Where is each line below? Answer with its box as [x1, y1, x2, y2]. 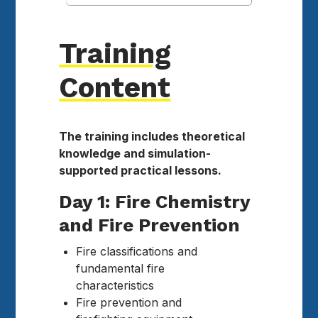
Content [59, 70, 171, 104]
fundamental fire [76, 261, 165, 275]
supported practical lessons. [59, 163, 222, 177]
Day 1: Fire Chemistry [59, 190, 251, 212]
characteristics [76, 278, 155, 292]
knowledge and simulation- [59, 146, 212, 160]
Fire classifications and [76, 243, 198, 258]
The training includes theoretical [59, 128, 246, 143]
